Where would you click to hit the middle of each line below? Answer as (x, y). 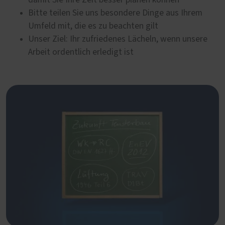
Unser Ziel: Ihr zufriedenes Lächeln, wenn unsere (118, 39)
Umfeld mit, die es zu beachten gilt (93, 26)
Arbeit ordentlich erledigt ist (81, 52)
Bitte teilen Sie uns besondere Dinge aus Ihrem (115, 13)
